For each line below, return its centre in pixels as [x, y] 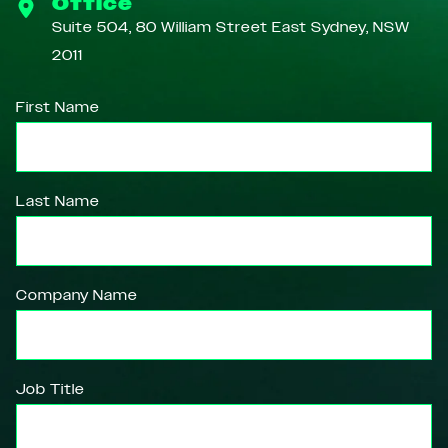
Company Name [77, 295]
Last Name [58, 201]
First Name [58, 107]
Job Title [50, 389]
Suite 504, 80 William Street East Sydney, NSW [231, 27]
